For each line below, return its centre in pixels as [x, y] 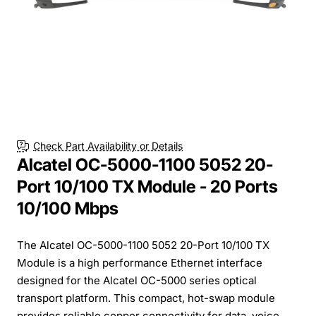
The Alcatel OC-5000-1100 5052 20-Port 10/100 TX [143, 245]
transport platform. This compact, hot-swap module [146, 298]
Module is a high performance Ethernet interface [140, 262]
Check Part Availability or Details [108, 146]
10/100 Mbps [68, 208]
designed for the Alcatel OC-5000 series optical [137, 280]
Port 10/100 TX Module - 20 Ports [147, 186]
